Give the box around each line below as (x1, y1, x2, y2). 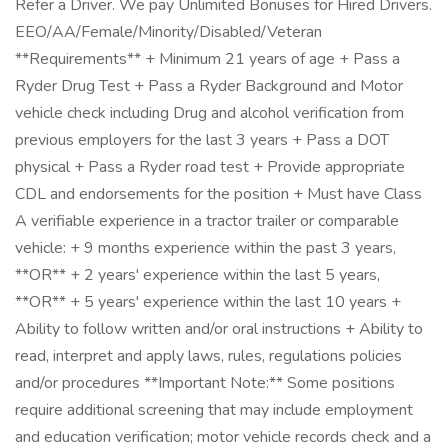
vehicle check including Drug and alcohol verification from (15, 102, 404, 124)
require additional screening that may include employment (15, 399, 413, 421)
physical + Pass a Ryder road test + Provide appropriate (15, 156, 405, 178)
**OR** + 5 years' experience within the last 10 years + (15, 291, 401, 313)
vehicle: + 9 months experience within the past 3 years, (15, 237, 396, 259)
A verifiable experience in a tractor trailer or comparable (15, 210, 399, 232)
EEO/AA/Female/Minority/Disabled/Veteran (15, 21, 322, 43)
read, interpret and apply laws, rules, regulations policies (15, 345, 402, 367)
